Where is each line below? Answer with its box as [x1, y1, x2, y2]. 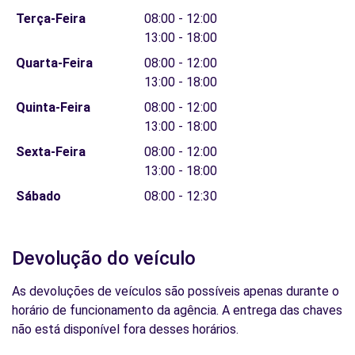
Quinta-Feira [15, 100, 90, 115]
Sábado [15, 189, 61, 204]
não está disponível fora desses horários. [12, 322, 239, 337]
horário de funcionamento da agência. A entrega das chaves [12, 303, 342, 318]
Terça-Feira [15, 11, 86, 26]
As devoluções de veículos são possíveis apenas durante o [12, 284, 339, 299]
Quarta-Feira [15, 55, 93, 71]
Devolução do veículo [12, 247, 196, 269]
